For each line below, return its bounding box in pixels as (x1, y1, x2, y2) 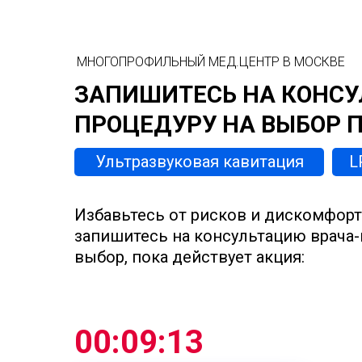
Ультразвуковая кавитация (95, 152, 304, 171)
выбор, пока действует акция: (74, 247, 305, 267)
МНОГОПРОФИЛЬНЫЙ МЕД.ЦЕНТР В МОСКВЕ (77, 54, 345, 69)
